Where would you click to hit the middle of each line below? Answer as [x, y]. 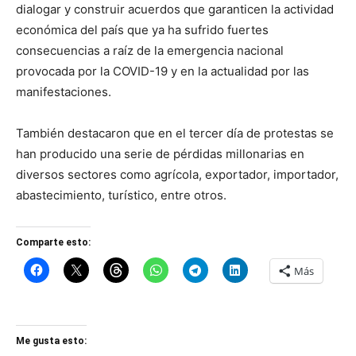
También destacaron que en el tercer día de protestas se [175, 133]
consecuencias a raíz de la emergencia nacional [150, 50]
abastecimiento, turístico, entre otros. [121, 195]
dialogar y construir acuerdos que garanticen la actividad [175, 9]
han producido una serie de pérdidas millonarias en [160, 154]
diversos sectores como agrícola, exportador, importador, [177, 174]
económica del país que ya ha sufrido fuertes [142, 30]
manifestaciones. [64, 92]
